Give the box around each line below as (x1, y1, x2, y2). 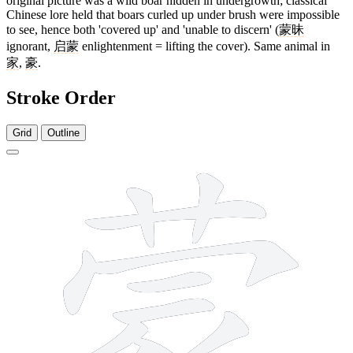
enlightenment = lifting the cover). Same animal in (79, 39, 330, 53)
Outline (47, 126, 80, 139)
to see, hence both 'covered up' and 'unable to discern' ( (6, 22, 279, 36)
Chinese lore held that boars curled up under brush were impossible (6, 7, 340, 21)
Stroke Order (6, 87, 116, 108)
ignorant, (6, 39, 54, 53)
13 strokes (302, 159, 340, 169)
